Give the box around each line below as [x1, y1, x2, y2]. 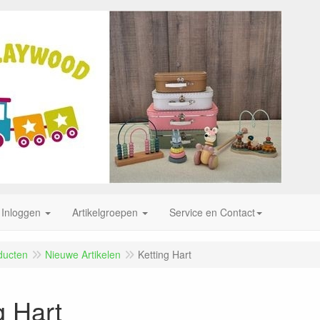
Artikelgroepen [72, 205, 138, 219]
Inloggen [1, 205, 41, 219]
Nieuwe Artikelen [45, 247, 121, 261]
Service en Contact [169, 205, 255, 219]
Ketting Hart [138, 247, 191, 261]
